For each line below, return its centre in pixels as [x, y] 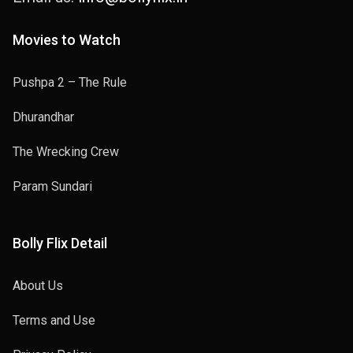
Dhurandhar [43, 117]
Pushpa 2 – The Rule [70, 82]
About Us [38, 286]
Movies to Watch [67, 40]
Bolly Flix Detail [60, 243]
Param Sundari [52, 186]
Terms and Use [54, 320]
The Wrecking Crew [66, 152]
